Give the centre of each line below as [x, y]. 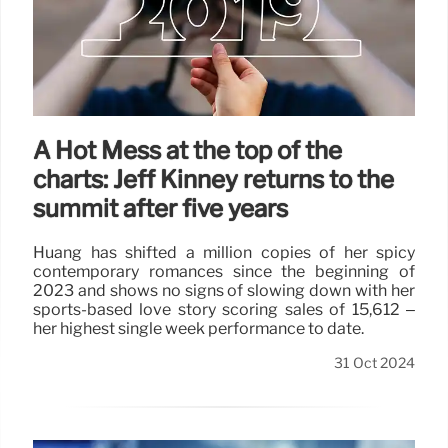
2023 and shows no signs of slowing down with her [224, 290]
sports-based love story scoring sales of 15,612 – [224, 309]
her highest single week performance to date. [198, 328]
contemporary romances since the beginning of [224, 271]
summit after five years [160, 208]
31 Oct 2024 [374, 362]
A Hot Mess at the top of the [187, 150]
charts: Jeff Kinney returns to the [213, 179]
